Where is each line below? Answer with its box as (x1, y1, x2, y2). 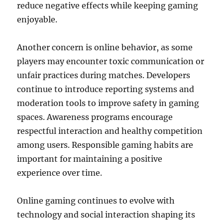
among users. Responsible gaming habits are (17, 140, 194, 150)
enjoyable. (17, 14, 58, 24)
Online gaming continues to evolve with (17, 196, 175, 206)
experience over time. (17, 168, 103, 178)
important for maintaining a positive (17, 154, 163, 164)
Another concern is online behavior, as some (17, 42, 193, 52)
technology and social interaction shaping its (17, 210, 196, 220)
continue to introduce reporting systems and (17, 84, 195, 94)
